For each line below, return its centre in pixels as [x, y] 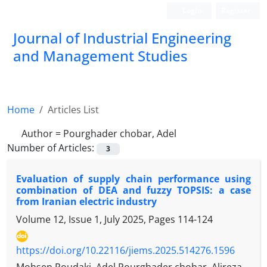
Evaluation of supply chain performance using [133, 179]
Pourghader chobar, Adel [120, 133]
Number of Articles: [52, 148]
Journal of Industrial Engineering [122, 38]
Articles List [73, 110]
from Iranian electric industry [86, 202]
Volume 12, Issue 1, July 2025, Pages [97, 220]
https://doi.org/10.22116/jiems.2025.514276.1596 [125, 251]
